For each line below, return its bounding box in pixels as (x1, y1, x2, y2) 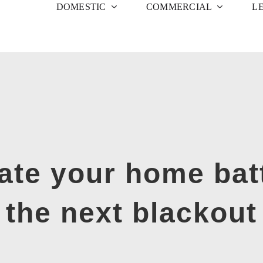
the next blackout (6, 197, 257, 228)
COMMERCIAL (146, 1, 213, 12)
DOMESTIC (56, 1, 106, 12)
